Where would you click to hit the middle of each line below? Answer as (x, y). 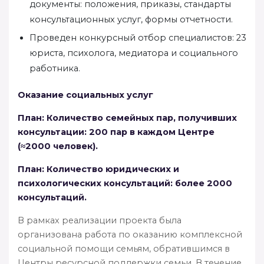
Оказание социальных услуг (85, 95)
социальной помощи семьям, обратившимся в (124, 248)
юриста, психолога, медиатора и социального (134, 53)
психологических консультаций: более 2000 (125, 183)
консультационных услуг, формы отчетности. (131, 19)
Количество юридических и (113, 169)
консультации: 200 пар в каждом (97, 132)
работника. (55, 68)
